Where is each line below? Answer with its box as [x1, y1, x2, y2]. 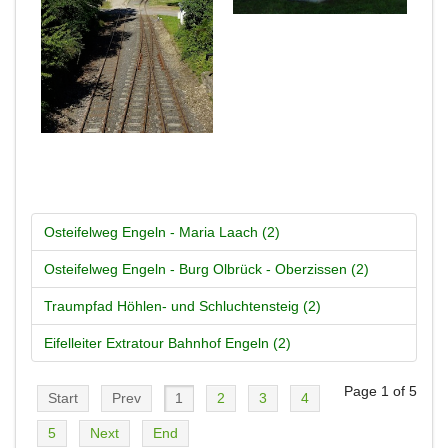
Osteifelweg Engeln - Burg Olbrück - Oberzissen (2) [44, 260, 369, 277]
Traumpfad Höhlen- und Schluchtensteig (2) [44, 297, 321, 314]
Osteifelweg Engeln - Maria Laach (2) [44, 223, 280, 240]
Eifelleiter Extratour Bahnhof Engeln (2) [44, 334, 291, 351]
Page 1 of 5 [344, 382, 417, 399]
